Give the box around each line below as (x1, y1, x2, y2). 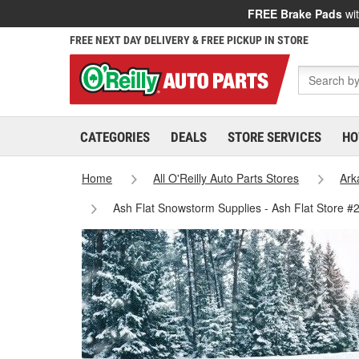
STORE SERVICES (228, 129, 321, 145)
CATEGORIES (80, 129, 150, 145)
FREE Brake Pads (248, 6, 342, 22)
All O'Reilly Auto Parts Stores (153, 170, 300, 186)
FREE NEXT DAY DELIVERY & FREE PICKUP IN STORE (70, 34, 309, 46)
